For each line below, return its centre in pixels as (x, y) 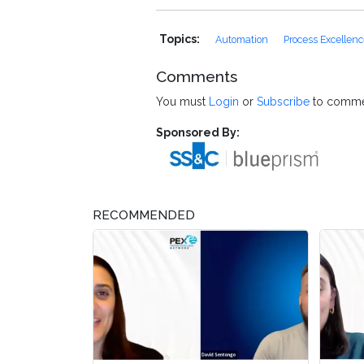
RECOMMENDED (144, 216)
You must (182, 102)
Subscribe (283, 102)
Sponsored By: (198, 133)
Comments (197, 77)
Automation (243, 40)
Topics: (181, 39)
